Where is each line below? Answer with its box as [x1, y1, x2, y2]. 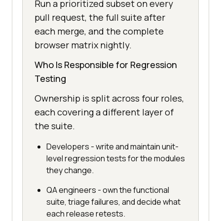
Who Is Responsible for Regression [35, 59, 177, 71]
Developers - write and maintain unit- [46, 141, 179, 152]
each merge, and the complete [35, 25, 164, 37]
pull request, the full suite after [35, 11, 165, 24]
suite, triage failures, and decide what [46, 196, 181, 208]
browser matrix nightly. [35, 39, 132, 51]
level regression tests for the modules [46, 153, 185, 164]
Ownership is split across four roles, [35, 92, 184, 105]
